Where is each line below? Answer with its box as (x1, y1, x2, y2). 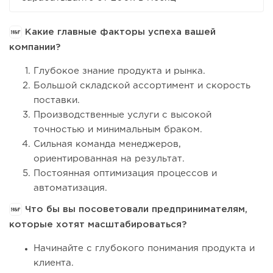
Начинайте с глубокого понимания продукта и (34, 244, 255, 252)
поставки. (34, 96, 80, 104)
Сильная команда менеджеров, (34, 140, 181, 148)
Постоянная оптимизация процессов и (34, 169, 217, 177)
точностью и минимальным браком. (34, 125, 202, 133)
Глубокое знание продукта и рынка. (34, 66, 205, 75)
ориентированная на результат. (34, 154, 185, 163)
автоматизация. (34, 183, 107, 192)
